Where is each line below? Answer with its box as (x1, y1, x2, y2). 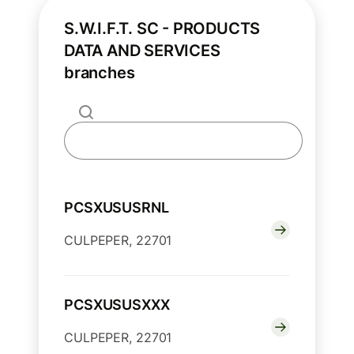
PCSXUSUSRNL (64, 199, 169, 217)
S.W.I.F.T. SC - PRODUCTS (64, 19, 261, 39)
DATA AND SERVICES (64, 41, 220, 61)
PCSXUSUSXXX (64, 296, 170, 314)
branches (64, 63, 135, 83)
